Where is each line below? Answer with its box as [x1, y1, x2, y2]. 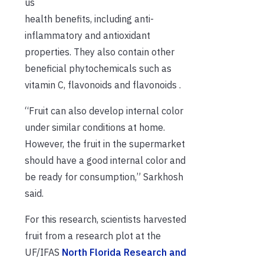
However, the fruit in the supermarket [25, 137, 185, 150]
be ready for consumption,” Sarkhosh [25, 170, 183, 183]
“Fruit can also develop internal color [25, 104, 183, 117]
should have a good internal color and [25, 154, 186, 166]
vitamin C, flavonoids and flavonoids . [25, 78, 181, 91]
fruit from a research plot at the [25, 229, 161, 242]
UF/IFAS [25, 246, 62, 258]
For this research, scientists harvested [25, 213, 186, 225]
